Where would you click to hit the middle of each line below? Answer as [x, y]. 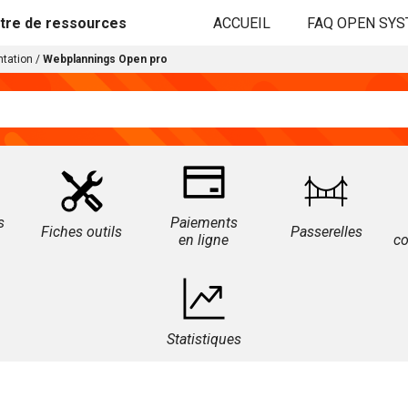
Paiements [204, 223]
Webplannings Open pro [105, 59]
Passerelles [326, 231]
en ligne [204, 240]
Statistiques [204, 339]
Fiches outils [82, 231]
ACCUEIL [242, 23]
